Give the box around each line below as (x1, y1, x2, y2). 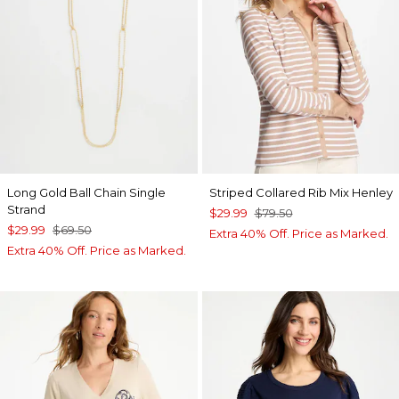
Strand (7, 201, 45, 216)
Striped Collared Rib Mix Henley (208, 184, 393, 199)
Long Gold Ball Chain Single (7, 184, 166, 199)
